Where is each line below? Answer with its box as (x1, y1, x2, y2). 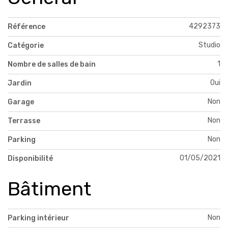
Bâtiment (8, 177, 91, 201)
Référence (8, 22, 45, 31)
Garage (8, 97, 34, 106)
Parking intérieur (8, 213, 69, 222)
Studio (198, 40, 220, 49)
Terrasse (8, 116, 40, 125)
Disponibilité (8, 154, 53, 163)
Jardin (8, 78, 32, 88)
